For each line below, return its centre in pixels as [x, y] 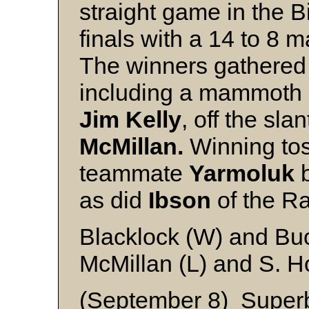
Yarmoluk [245, 173]
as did [114, 200]
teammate [134, 173]
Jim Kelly [130, 120]
